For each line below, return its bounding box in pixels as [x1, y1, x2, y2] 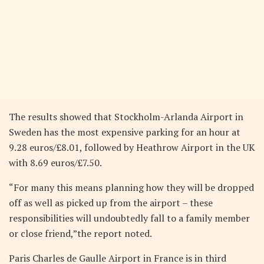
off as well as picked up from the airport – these [9, 196, 213, 210]
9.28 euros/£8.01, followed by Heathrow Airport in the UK [9, 141, 255, 154]
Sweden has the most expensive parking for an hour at [9, 126, 240, 139]
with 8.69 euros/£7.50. [9, 156, 102, 170]
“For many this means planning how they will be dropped [9, 181, 254, 194]
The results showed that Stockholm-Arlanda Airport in [9, 110, 243, 124]
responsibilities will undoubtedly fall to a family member [9, 212, 250, 225]
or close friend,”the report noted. [9, 227, 152, 240]
